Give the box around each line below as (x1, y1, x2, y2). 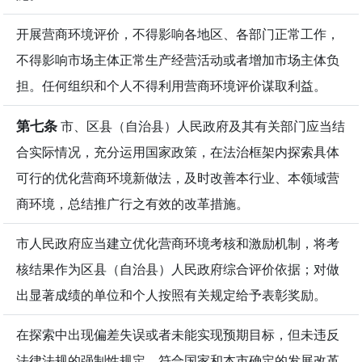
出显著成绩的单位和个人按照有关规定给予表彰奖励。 (16, 286, 326, 305)
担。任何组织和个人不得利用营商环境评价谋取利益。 (16, 77, 326, 95)
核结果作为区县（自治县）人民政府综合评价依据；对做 (16, 260, 339, 279)
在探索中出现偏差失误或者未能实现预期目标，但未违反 (16, 326, 339, 344)
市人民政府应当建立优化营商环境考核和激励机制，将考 (16, 234, 339, 253)
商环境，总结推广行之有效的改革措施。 (16, 195, 249, 213)
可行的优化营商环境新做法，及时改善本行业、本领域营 (16, 169, 339, 187)
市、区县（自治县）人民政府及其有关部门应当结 (57, 117, 345, 136)
